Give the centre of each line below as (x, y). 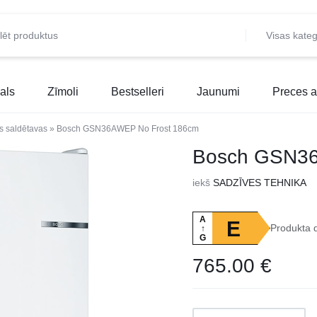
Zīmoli (63, 92)
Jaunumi (218, 92)
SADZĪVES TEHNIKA (260, 183)
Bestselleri (138, 92)
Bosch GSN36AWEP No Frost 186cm (128, 129)
